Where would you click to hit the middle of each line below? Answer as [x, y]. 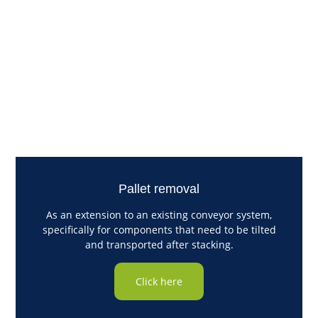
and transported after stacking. [159, 245]
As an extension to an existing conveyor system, [159, 215]
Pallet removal [159, 189]
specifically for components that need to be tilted [159, 230]
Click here [159, 282]
